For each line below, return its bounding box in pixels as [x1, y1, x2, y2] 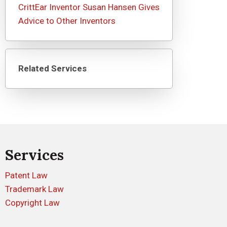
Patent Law [5, 170, 48, 180]
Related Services [18, 63, 87, 73]
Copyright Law [5, 198, 60, 208]
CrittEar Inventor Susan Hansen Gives [18, 2, 160, 12]
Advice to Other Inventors [18, 16, 116, 26]
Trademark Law [5, 184, 64, 194]
